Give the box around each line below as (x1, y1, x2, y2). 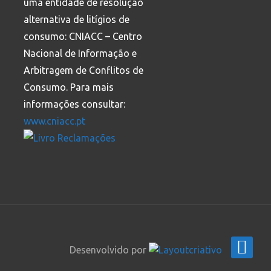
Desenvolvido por (70, 244, 149, 255)
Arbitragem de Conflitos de (23, 64, 143, 76)
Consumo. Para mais (23, 81, 114, 93)
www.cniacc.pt (23, 115, 85, 126)
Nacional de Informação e (23, 47, 137, 59)
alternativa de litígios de (23, 13, 129, 25)
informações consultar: (23, 98, 125, 109)
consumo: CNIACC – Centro (23, 30, 142, 42)
